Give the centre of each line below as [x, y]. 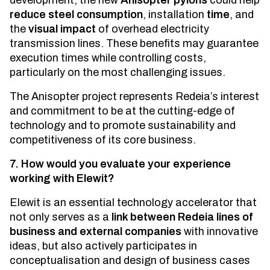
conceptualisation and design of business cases [130, 261]
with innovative [220, 232]
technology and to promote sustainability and [123, 126]
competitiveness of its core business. [103, 140]
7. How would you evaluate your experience [120, 164]
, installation [175, 15]
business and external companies [96, 232]
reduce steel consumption [76, 15]
